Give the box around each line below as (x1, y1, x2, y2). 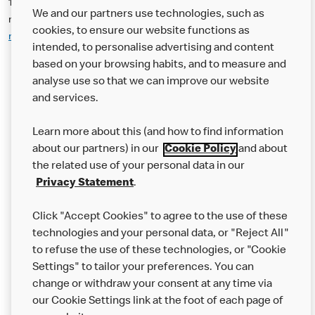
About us (14, 83, 63, 96)
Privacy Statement (36, 178, 134, 189)
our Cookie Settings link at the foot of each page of (32, 296, 283, 307)
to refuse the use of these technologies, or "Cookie (32, 245, 286, 257)
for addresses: (224, 32, 287, 42)
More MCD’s (14, 231, 81, 244)
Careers (14, 142, 58, 155)
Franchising (14, 172, 79, 185)
